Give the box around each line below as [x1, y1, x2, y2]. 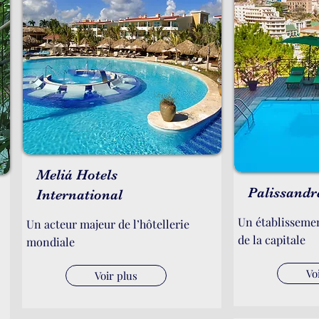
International [36, 187, 122, 203]
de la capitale [238, 232, 305, 247]
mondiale [26, 234, 75, 249]
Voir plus [95, 268, 137, 283]
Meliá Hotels [36, 167, 117, 183]
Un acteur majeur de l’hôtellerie [26, 216, 189, 231]
